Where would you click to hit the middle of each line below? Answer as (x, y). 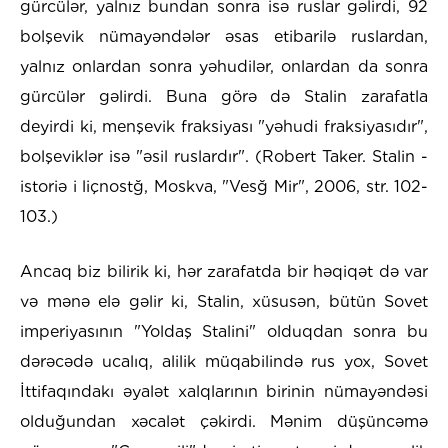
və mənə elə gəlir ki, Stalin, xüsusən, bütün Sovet (224, 302)
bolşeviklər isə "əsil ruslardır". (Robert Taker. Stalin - (224, 157)
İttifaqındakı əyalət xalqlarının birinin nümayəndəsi (224, 392)
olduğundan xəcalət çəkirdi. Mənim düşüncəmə (224, 422)
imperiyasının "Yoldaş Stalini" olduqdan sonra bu (224, 332)
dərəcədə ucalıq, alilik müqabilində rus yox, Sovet (224, 362)
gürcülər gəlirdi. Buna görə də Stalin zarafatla (224, 97)
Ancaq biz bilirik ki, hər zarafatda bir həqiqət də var (224, 272)
